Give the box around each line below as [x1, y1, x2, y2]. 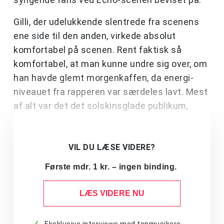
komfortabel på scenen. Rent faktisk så [13, 44, 181, 55]
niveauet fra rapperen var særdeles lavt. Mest [13, 86, 208, 97]
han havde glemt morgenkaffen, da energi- [13, 72, 193, 83]
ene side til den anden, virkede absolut [13, 30, 176, 41]
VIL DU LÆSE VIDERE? [68, 142, 155, 152]
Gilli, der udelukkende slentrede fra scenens [13, 16, 199, 27]
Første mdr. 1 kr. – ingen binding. [44, 162, 179, 171]
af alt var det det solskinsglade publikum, [13, 100, 188, 111]
